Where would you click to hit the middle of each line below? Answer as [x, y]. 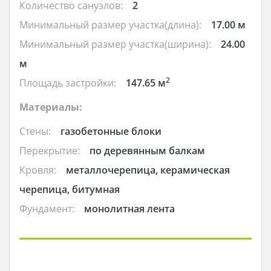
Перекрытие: [50, 151]
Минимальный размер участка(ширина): [115, 44]
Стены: [35, 132]
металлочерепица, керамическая [148, 170]
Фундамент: [47, 209]
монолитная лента [129, 209]
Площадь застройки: [68, 83]
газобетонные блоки [111, 132]
